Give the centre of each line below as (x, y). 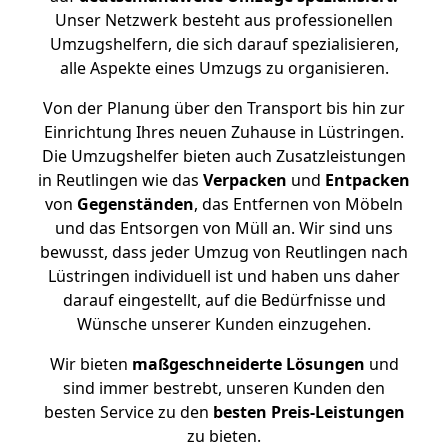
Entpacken (367, 180)
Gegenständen (135, 204)
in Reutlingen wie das (120, 180)
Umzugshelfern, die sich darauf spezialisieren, (224, 44)
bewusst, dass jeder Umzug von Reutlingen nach (224, 252)
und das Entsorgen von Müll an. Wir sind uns (224, 228)
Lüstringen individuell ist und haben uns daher (224, 276)
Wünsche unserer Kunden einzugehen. (224, 324)
